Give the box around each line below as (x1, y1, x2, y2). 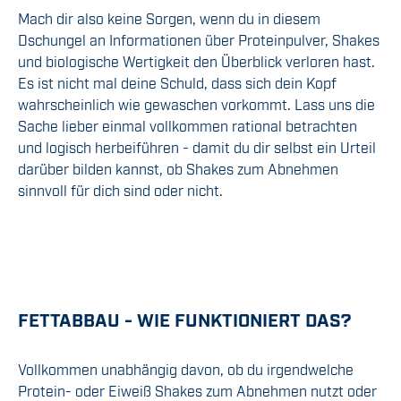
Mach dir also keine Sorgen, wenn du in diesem (18, 9, 320, 28)
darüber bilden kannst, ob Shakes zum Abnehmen (18, 159, 338, 178)
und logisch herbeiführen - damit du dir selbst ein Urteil (18, 138, 376, 157)
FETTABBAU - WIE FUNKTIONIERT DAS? (18, 308, 351, 330)
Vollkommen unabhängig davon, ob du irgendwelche (18, 360, 354, 379)
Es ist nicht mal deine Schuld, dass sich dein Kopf (18, 73, 337, 92)
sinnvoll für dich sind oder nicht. (18, 181, 223, 200)
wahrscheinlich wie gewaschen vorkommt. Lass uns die (18, 95, 375, 114)
